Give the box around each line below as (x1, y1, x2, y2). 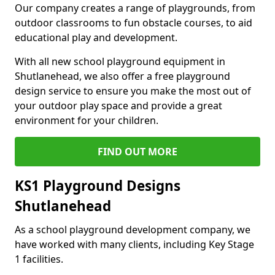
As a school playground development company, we (15, 223, 250, 236)
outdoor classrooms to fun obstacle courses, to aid (15, 16, 252, 29)
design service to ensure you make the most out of (15, 84, 251, 98)
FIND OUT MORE (98, 145, 177, 158)
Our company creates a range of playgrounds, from (15, 1, 255, 15)
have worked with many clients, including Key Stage (15, 238, 254, 251)
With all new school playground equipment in (15, 55, 225, 68)
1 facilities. (15, 252, 63, 266)
